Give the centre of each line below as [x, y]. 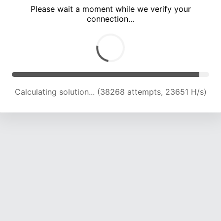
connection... [110, 19]
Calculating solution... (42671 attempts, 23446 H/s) [110, 92]
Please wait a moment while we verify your [110, 9]
